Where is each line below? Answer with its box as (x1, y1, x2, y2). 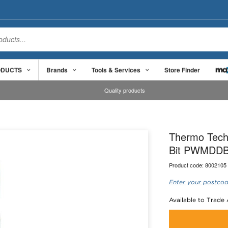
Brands (46, 65, 68, 74)
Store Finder (164, 65, 200, 74)
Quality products (104, 86, 146, 95)
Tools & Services (92, 65, 140, 74)
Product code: (168, 161, 205, 169)
